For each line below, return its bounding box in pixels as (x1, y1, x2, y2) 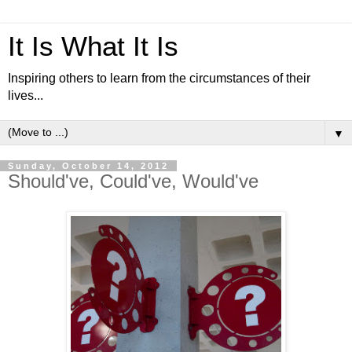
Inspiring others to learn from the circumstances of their (8, 71, 310, 85)
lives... (8, 89, 43, 102)
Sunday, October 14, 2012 (8, 161, 169, 170)
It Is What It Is (8, 31, 178, 61)
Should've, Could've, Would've (8, 170, 258, 192)
